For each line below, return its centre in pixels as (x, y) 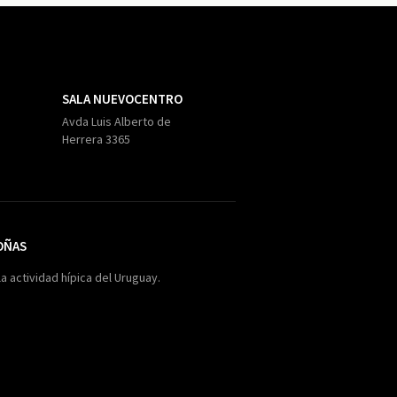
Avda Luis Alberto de (116, 121)
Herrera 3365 (96, 139)
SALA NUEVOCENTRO (122, 99)
